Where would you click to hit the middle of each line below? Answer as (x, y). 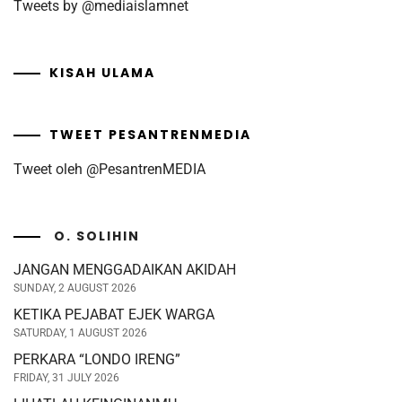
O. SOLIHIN (97, 236)
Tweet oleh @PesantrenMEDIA (109, 169)
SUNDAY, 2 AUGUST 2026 (75, 288)
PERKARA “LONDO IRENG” (97, 359)
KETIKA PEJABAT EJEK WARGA (114, 314)
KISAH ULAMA (102, 72)
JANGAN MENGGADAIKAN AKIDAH (125, 269)
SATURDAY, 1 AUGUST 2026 (80, 332)
